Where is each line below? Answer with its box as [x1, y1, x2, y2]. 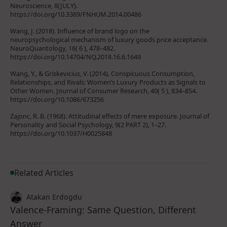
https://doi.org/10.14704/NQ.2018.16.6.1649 [10, 52, 141, 61]
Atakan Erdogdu [26, 192, 82, 202]
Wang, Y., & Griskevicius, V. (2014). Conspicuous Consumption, [10, 68, 195, 78]
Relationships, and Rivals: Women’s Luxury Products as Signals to [10, 77, 206, 87]
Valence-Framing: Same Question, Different [10, 203, 196, 216]
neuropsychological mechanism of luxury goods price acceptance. [10, 34, 208, 44]
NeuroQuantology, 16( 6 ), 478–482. [10, 43, 115, 53]
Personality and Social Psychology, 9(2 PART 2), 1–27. [10, 120, 166, 129]
